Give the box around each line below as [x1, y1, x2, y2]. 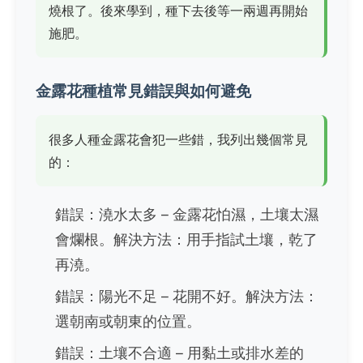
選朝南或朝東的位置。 [55, 313, 201, 331]
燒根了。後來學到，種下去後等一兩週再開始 [49, 2, 308, 19]
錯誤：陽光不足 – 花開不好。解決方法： [55, 288, 318, 305]
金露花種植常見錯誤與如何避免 [36, 81, 251, 101]
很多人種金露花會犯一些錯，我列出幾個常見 [49, 130, 308, 147]
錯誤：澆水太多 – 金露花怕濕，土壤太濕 [55, 206, 318, 224]
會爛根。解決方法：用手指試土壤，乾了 [55, 231, 318, 249]
